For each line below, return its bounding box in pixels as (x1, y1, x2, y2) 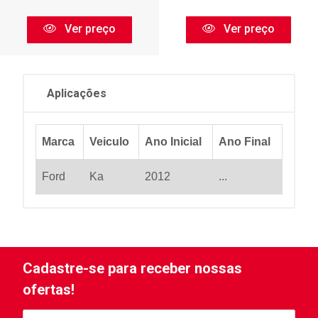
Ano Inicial (145, 136, 202, 148)
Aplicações (47, 87, 106, 100)
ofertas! (23, 281, 75, 298)
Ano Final (219, 136, 270, 148)
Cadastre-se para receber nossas (23, 260, 242, 277)
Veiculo (89, 136, 129, 148)
